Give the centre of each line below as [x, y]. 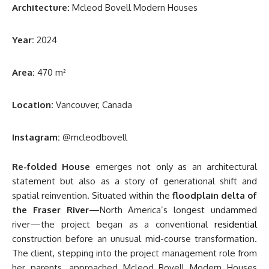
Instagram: [36, 138]
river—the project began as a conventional [113, 225]
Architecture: [42, 8]
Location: [33, 105]
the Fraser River [50, 210]
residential [236, 225]
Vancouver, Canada [93, 105]
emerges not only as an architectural [174, 167]
